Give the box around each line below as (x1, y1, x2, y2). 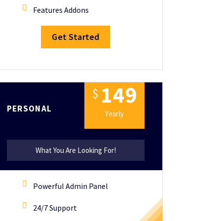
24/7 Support (33, 203, 77, 213)
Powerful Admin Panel (33, 181, 108, 191)
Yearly (105, 109, 124, 118)
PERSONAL (6, 103, 52, 114)
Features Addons (33, 5, 89, 15)
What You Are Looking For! (35, 146, 116, 155)
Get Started (52, 31, 100, 42)
